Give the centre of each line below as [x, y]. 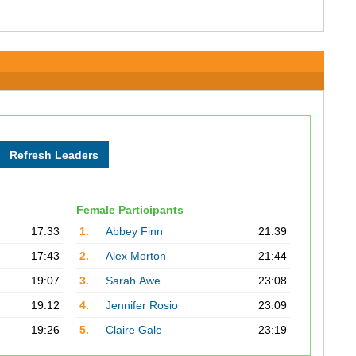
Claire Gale [133, 330]
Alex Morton [135, 256]
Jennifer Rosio [141, 305]
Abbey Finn [134, 231]
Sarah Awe [133, 281]
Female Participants [130, 210]
